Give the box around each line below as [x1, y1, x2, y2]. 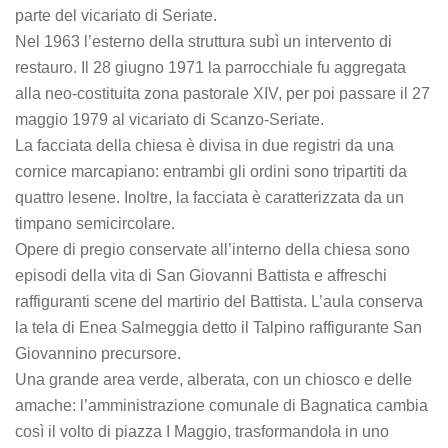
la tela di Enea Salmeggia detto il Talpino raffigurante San [15, 319, 422, 336]
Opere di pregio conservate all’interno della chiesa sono [15, 241, 410, 258]
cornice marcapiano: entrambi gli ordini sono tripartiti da [15, 163, 407, 180]
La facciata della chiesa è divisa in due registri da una [15, 137, 394, 154]
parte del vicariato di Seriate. [15, 7, 217, 24]
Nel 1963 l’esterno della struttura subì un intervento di [15, 33, 392, 50]
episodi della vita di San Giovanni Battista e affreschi [15, 267, 387, 284]
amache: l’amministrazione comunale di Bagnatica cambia [15, 397, 428, 414]
